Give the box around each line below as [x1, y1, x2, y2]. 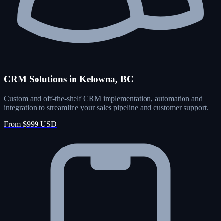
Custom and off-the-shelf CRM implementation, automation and [4, 94, 203, 103]
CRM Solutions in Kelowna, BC [4, 74, 134, 85]
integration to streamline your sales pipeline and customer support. [4, 103, 209, 112]
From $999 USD [4, 120, 57, 129]
